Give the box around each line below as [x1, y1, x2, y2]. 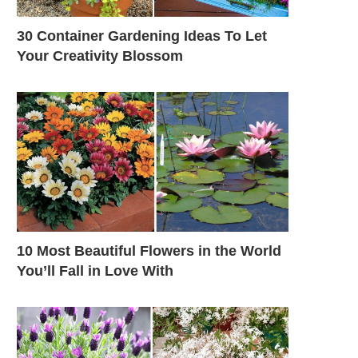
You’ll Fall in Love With [17, 262, 173, 279]
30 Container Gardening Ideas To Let [17, 27, 267, 44]
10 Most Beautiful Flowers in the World [17, 242, 281, 259]
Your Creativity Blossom [17, 47, 183, 64]
